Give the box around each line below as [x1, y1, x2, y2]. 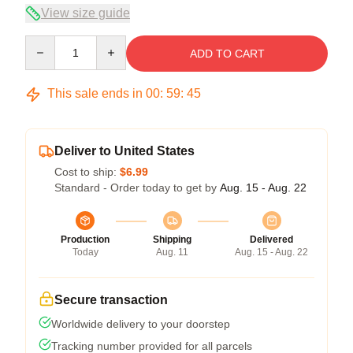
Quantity [24, 36, 66, 49]
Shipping [153, 234, 191, 245]
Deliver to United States [54, 144, 195, 158]
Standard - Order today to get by [54, 181, 220, 194]
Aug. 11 [156, 247, 188, 258]
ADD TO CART [189, 47, 265, 60]
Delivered [250, 234, 293, 245]
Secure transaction [54, 293, 168, 307]
